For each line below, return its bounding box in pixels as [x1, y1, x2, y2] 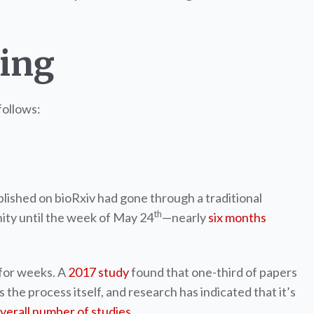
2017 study [68, 264, 129, 280]
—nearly [162, 210, 206, 225]
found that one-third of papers [131, 264, 297, 280]
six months [208, 210, 266, 225]
